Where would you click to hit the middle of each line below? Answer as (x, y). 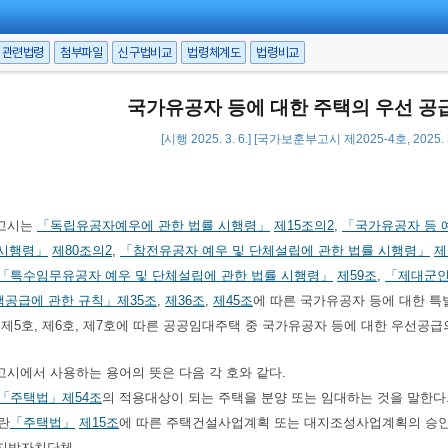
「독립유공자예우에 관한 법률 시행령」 (153, 225)
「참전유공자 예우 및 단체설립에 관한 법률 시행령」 (275, 250)
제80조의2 (82, 250)
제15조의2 (304, 225)
